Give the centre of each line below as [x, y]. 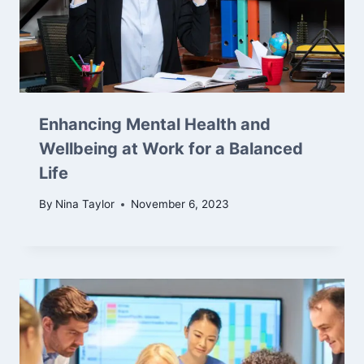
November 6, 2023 [180, 204]
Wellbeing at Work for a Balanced [171, 148]
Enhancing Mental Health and [155, 124]
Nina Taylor [85, 204]
